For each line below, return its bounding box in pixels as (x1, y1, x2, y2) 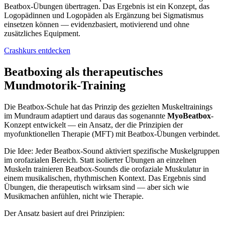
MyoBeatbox (167, 111, 211, 120)
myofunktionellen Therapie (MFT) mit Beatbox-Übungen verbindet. (4, 129, 220, 138)
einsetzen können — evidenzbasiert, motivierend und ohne (4, 20, 189, 29)
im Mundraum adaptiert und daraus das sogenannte (4, 111, 167, 120)
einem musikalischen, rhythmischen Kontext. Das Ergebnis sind (4, 173, 206, 182)
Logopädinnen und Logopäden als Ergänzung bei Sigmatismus (4, 11, 203, 20)
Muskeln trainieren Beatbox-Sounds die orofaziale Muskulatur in (4, 164, 209, 173)
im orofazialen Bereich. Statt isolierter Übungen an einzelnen (4, 155, 196, 164)
